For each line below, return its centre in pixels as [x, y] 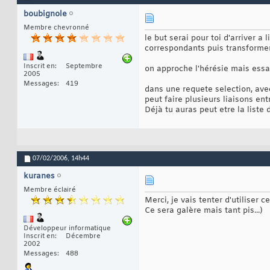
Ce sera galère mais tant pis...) [204, 211]
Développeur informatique [67, 229]
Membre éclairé [50, 190]
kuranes [39, 177]
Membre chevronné [56, 28]
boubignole [45, 14]
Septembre [84, 67]
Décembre [83, 237]
